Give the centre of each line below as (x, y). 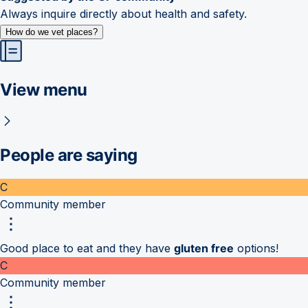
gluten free (204, 249)
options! (256, 249)
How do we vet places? (52, 32)
